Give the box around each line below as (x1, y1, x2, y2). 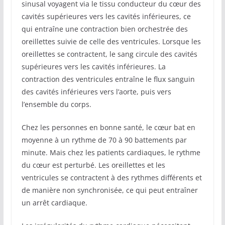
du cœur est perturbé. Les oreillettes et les (21, 160, 165, 170)
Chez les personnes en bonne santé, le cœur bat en (21, 122, 195, 132)
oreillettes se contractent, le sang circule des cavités (21, 49, 197, 59)
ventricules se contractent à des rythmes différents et (21, 172, 202, 182)
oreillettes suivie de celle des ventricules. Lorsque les (21, 36, 201, 46)
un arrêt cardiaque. (21, 197, 87, 207)
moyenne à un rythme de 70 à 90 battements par (21, 135, 187, 145)
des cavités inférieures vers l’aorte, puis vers (21, 86, 171, 96)
